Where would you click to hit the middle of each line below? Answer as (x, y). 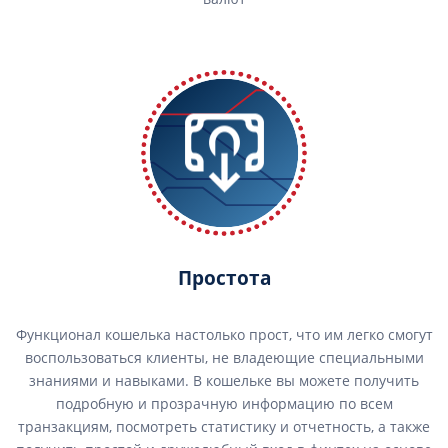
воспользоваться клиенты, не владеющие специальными (224, 357)
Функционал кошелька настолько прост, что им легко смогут (224, 334)
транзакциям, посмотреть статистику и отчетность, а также (224, 426)
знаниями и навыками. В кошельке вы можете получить (224, 380)
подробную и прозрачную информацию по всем (224, 403)
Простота (224, 278)
